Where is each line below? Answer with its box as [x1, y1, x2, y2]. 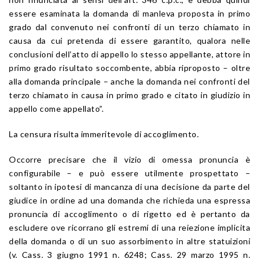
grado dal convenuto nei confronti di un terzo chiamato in [9, 21, 250, 32]
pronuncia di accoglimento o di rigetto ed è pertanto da [9, 208, 250, 219]
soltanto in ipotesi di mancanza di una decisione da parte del [9, 181, 250, 192]
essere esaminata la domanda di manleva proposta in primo [9, 8, 250, 18]
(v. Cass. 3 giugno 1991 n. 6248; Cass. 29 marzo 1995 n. [9, 249, 250, 260]
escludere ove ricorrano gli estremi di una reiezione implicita [9, 222, 250, 232]
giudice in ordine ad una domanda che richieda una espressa [9, 195, 250, 205]
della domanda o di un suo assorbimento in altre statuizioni [9, 235, 250, 246]
